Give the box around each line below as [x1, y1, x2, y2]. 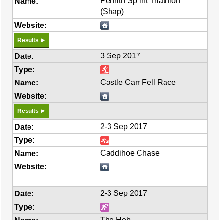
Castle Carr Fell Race [100, 78, 176, 86]
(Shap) [100, 7, 124, 16]
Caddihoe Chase [100, 149, 160, 157]
